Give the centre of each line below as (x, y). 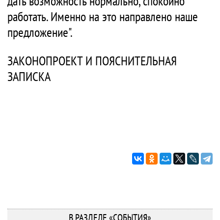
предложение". (40, 32)
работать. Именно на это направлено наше (103, 16)
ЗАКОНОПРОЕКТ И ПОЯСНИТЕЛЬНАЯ (92, 61)
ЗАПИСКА (29, 76)
